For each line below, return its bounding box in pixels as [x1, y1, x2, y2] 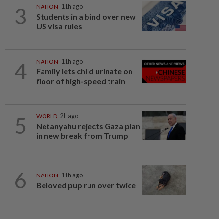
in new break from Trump [36, 131, 128, 140]
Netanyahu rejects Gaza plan [36, 121, 140, 131]
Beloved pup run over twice [36, 180, 136, 190]
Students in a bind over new [36, 12, 136, 21]
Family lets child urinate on [36, 66, 132, 76]
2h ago [60, 112, 78, 120]
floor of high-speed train [36, 76, 125, 86]
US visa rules [36, 22, 82, 31]
